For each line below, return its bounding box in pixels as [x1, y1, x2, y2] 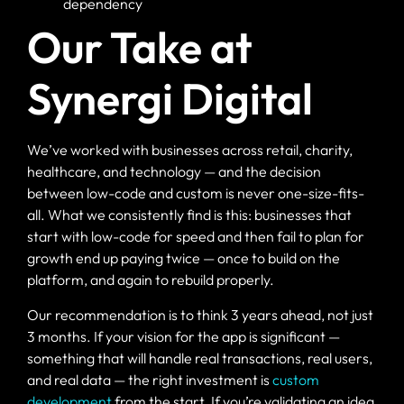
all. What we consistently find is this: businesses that [27, 206, 352, 225]
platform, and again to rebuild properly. [27, 271, 274, 289]
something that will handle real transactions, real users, [27, 348, 372, 367]
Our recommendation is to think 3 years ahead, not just [27, 305, 373, 324]
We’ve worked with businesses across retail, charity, [27, 141, 353, 160]
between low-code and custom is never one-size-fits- [27, 184, 364, 203]
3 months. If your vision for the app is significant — [27, 326, 340, 345]
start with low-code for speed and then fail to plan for [27, 227, 364, 246]
